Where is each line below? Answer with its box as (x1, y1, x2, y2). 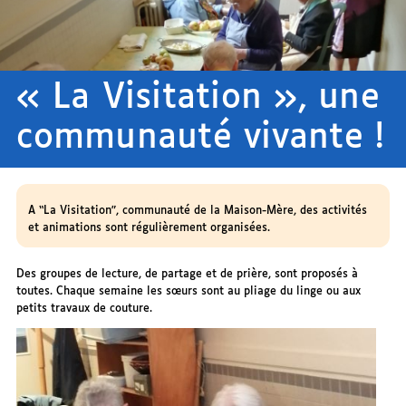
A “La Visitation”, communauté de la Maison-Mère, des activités (27, 204, 367, 217)
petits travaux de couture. (16, 302, 153, 314)
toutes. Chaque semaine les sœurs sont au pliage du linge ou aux (16, 285, 362, 297)
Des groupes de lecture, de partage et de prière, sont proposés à (16, 267, 359, 280)
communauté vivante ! (16, 121, 384, 156)
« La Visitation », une (16, 82, 380, 116)
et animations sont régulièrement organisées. (27, 221, 270, 234)
